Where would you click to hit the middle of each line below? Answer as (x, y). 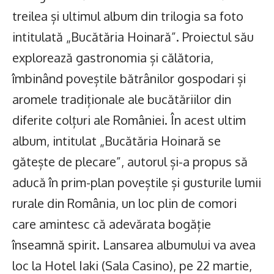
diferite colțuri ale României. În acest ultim (129, 120)
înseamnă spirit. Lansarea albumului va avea (134, 244)
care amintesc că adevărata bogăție (112, 224)
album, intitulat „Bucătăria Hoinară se (117, 140)
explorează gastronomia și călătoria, (113, 57)
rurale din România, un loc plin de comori (124, 203)
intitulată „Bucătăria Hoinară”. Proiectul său (133, 36)
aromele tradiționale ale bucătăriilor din (122, 99)
